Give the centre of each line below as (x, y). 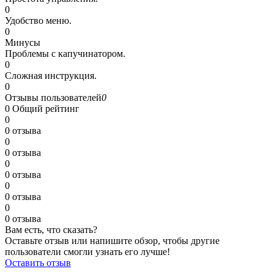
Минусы (23, 42)
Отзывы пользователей (53, 97)
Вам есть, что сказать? (51, 229)
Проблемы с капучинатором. (65, 53)
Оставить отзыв (38, 262)
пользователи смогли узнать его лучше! (87, 251)
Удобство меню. (38, 20)
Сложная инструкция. (51, 75)
